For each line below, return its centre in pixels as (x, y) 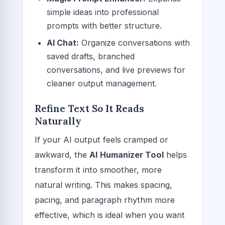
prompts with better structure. (104, 26)
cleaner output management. (102, 83)
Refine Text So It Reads (89, 108)
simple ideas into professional (103, 12)
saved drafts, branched (91, 56)
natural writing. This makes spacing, (103, 185)
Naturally (58, 121)
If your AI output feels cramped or (101, 140)
